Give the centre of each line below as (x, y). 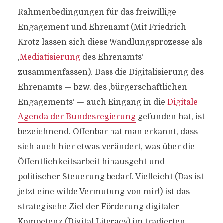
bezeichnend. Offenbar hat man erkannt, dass (108, 132)
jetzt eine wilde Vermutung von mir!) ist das (104, 191)
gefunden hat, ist (170, 117)
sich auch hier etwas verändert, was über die (106, 147)
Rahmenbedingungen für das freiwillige (97, 12)
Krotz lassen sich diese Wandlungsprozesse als (110, 42)
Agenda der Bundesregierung (77, 117)
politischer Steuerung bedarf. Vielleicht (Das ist (111, 176)
